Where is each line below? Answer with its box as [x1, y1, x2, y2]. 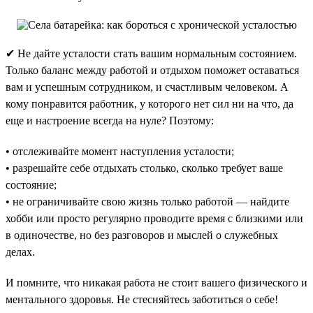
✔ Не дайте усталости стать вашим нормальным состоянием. [6, 47, 297, 59]
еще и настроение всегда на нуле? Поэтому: [6, 114, 214, 126]
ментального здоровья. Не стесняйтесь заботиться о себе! [6, 293, 278, 305]
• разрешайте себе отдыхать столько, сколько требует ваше [6, 161, 283, 174]
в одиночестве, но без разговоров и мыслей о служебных [6, 228, 278, 241]
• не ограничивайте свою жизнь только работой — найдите [6, 195, 289, 208]
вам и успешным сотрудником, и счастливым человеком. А [6, 80, 289, 93]
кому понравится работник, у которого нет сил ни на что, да [6, 97, 293, 110]
